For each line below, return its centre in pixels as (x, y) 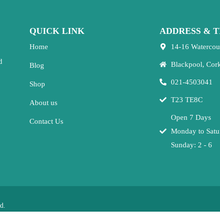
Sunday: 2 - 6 (191, 145)
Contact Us (46, 122)
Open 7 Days (191, 118)
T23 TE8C (187, 100)
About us (43, 103)
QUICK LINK (57, 31)
